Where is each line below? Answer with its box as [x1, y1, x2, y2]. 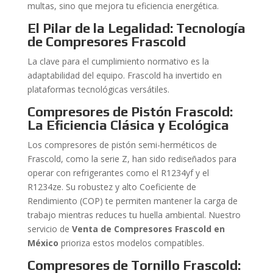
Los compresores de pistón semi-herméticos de [27, 139, 217, 151]
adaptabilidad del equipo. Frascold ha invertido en [27, 69, 222, 81]
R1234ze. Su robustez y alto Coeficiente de [27, 181, 196, 193]
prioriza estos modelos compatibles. [58, 237, 204, 249]
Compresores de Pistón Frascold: [27, 104, 233, 119]
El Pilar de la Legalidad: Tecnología [27, 20, 246, 36]
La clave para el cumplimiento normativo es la [27, 55, 209, 67]
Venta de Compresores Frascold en [71, 223, 225, 235]
